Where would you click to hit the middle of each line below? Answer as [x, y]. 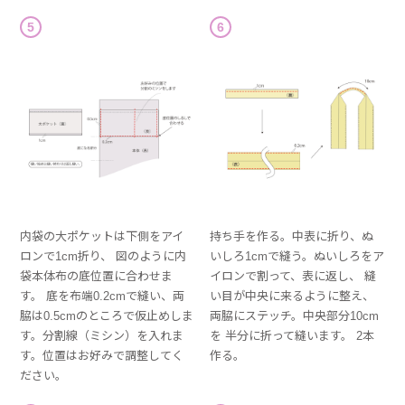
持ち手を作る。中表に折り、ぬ [292, 237]
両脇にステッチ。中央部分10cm [295, 316]
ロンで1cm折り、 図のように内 [104, 257]
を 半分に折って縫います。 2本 [292, 336]
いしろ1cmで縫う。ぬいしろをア [297, 257]
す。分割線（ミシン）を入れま [102, 336]
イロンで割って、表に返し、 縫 [293, 277]
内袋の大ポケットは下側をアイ [102, 237]
